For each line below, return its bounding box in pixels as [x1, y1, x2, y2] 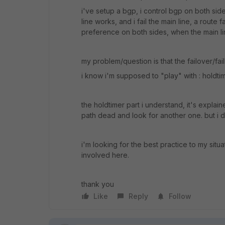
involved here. [81, 151, 129, 159]
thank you [81, 180, 114, 188]
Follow [169, 192, 191, 200]
